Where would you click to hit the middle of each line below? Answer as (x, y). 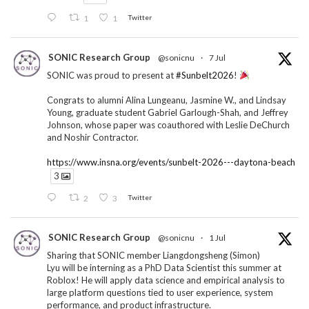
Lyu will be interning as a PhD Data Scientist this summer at (164, 268)
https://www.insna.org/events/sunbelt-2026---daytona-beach (171, 162)
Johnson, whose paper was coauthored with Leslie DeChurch (168, 124)
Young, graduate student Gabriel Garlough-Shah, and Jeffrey (168, 112)
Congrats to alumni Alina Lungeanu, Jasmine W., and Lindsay (167, 100)
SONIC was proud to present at (111, 75)
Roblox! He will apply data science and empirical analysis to (166, 280)
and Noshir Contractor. (93, 137)
